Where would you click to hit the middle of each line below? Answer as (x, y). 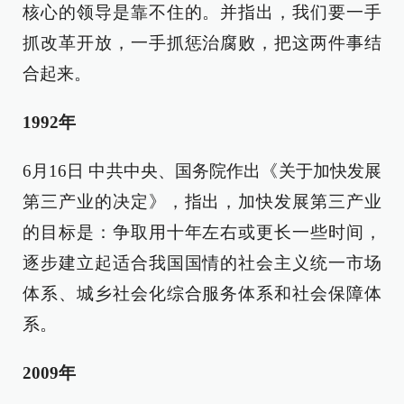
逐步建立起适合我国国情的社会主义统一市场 (202, 263)
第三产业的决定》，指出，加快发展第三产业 (202, 202)
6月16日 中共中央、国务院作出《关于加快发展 (202, 171)
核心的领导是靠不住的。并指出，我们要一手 (202, 12)
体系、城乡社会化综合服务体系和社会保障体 (202, 294)
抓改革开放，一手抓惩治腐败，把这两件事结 (202, 43)
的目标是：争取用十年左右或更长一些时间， (202, 232)
